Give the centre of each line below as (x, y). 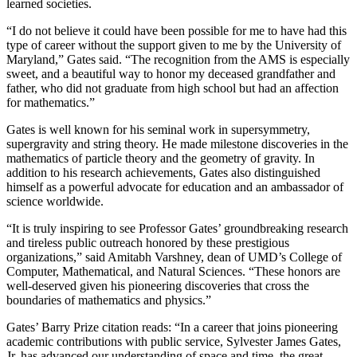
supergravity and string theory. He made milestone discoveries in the (177, 144)
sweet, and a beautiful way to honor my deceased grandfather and (171, 74)
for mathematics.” (51, 103)
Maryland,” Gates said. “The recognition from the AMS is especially (178, 60)
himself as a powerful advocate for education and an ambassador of (175, 187)
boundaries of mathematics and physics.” (109, 300)
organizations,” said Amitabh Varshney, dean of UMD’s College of (174, 257)
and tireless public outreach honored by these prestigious (148, 243)
